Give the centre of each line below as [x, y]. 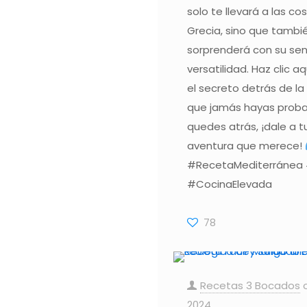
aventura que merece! [246, 145]
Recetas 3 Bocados [250, 285]
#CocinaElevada [229, 184]
